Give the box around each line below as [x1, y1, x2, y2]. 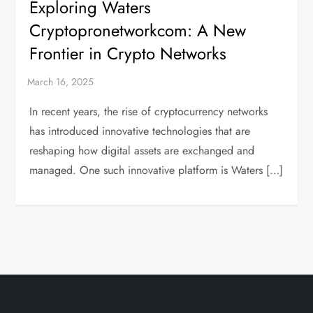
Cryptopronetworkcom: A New [29, 18, 247, 43]
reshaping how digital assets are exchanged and [29, 143, 255, 159]
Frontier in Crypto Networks [29, 41, 227, 66]
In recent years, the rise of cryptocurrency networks [29, 103, 268, 120]
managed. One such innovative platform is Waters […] [29, 162, 284, 179]
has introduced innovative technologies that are [29, 123, 251, 140]
